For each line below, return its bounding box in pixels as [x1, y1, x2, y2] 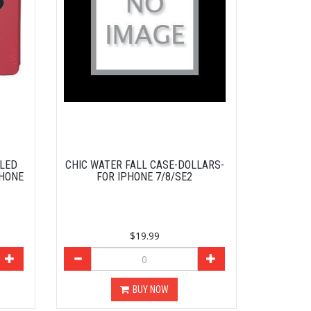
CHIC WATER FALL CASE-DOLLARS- [65, 158, 224, 172]
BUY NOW [133, 284, 169, 296]
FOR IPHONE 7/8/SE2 [96, 170, 193, 184]
